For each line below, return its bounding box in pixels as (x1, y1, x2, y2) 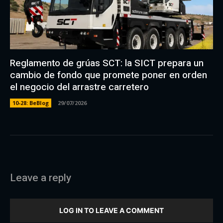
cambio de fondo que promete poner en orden (10, 68, 207, 82)
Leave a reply (10, 170, 71, 186)
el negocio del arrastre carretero (10, 80, 149, 94)
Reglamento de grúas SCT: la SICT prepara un (10, 56, 204, 70)
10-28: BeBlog (12, 99, 49, 107)
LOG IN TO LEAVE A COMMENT (59, 206, 164, 215)
